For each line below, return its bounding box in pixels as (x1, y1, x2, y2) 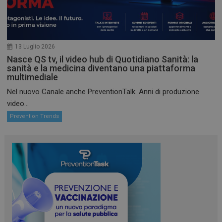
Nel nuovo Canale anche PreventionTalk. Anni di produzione (7, 87, 200, 97)
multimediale (7, 72, 58, 83)
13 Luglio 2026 (15, 43, 55, 51)
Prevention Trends (10, 113, 59, 120)
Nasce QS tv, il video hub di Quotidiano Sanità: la (7, 54, 199, 65)
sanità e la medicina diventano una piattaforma (7, 63, 196, 74)
